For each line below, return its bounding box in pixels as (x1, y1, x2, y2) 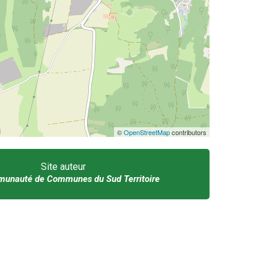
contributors (169, 127, 207, 138)
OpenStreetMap (123, 127, 170, 138)
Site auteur (41, 161, 86, 173)
